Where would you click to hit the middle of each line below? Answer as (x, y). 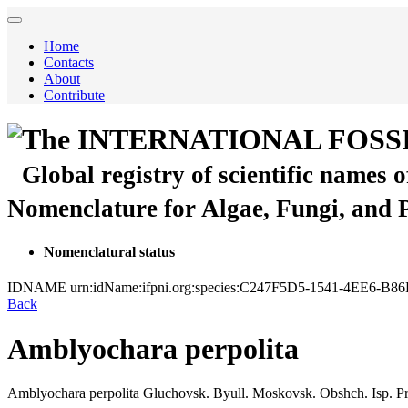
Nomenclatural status (109, 251)
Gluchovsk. (176, 393)
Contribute (74, 95)
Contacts (69, 62)
